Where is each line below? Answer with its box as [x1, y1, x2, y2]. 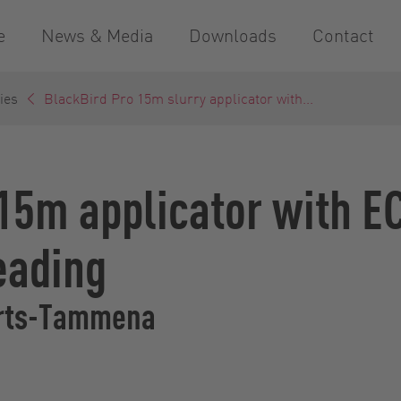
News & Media [41, 23, 153, 47]
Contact [312, 23, 374, 47]
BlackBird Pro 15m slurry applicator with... [44, 88, 313, 107]
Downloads [189, 23, 277, 47]
